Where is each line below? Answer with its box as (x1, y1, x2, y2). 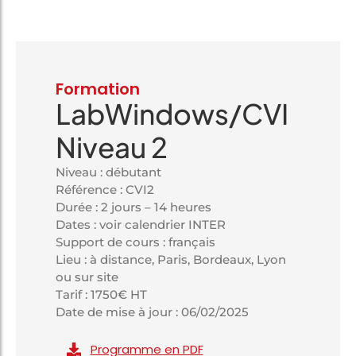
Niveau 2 (56, 130, 168, 165)
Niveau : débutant (56, 164, 161, 180)
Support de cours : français (56, 234, 215, 250)
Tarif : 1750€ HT (56, 287, 147, 303)
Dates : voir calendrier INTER (56, 217, 226, 233)
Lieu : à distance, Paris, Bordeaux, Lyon (56, 252, 286, 268)
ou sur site (56, 269, 118, 285)
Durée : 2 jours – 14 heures (56, 199, 211, 215)
